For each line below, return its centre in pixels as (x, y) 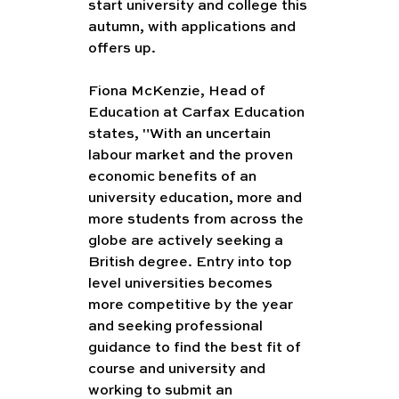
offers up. (122, 49)
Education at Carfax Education (198, 113)
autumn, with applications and (193, 27)
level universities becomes (182, 284)
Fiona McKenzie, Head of (178, 91)
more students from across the (197, 220)
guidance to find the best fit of (196, 348)
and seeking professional (177, 326)
